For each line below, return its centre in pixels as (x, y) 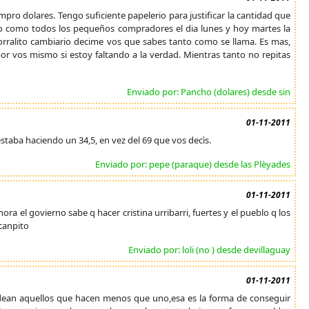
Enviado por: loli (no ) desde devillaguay (210, 250)
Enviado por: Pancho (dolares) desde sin (209, 92)
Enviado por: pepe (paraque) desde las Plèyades (193, 164)
